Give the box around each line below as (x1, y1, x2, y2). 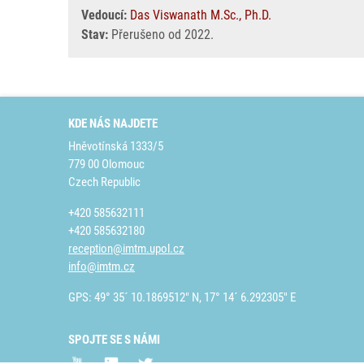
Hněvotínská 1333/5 (68, 139, 163, 154)
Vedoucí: (81, 7, 127, 23)
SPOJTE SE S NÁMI (68, 332, 160, 347)
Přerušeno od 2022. (108, 27, 214, 42)
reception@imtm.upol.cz (68, 241, 184, 256)
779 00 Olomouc (68, 157, 145, 171)
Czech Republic (68, 175, 141, 189)
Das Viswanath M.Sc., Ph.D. (130, 7, 271, 23)
